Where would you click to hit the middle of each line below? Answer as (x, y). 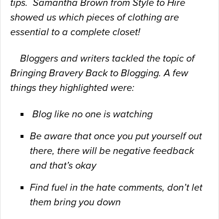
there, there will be (71, 151)
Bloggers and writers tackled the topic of (107, 58)
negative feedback (153, 151)
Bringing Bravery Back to (66, 73)
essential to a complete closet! (75, 32)
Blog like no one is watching (91, 114)
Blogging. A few (154, 73)
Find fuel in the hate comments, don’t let (116, 187)
